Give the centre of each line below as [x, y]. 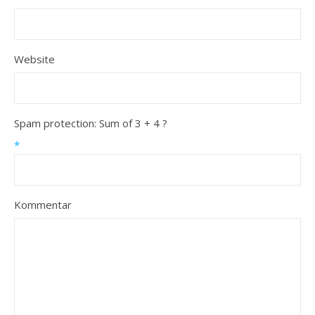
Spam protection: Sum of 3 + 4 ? [91, 123]
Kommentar [43, 205]
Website [34, 59]
